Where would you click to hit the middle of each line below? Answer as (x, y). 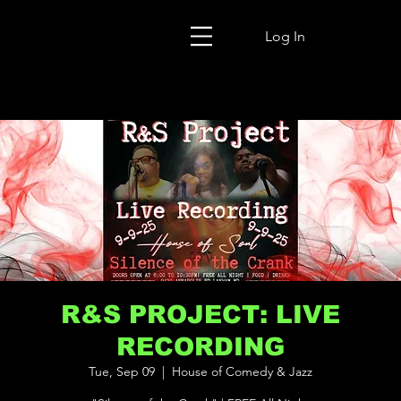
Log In (285, 36)
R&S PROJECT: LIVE (200, 315)
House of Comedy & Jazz (242, 372)
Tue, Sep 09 (122, 372)
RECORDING (200, 347)
